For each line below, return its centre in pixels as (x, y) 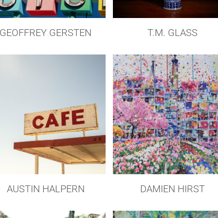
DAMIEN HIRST (172, 189)
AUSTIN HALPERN (45, 189)
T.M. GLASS (172, 33)
